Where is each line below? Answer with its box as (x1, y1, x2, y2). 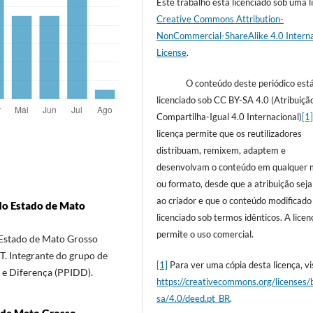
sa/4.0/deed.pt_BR (156, 293, 231, 305)
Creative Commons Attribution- (156, 13, 284, 25)
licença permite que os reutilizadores (156, 128, 303, 140)
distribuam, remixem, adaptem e (156, 145, 286, 156)
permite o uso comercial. (156, 228, 254, 240)
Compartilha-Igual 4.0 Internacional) (156, 111, 303, 123)
